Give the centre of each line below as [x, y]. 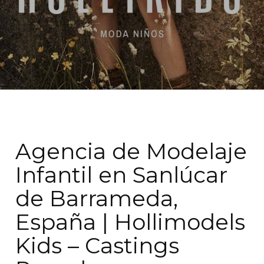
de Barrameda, [97, 198]
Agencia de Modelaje [131, 151]
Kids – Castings [98, 245]
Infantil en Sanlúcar [122, 175]
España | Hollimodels [131, 222]
